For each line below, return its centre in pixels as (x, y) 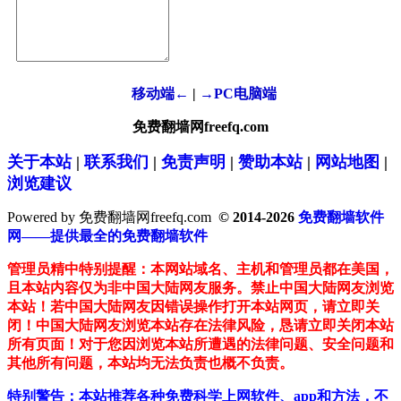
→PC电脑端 (238, 94)
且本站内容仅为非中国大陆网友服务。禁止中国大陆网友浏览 (200, 288)
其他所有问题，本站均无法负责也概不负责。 (150, 363)
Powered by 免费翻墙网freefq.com (109, 218)
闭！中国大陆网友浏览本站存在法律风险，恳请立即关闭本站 (200, 326)
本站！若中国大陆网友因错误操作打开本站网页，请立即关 (193, 307)
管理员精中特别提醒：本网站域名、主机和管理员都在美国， (200, 269)
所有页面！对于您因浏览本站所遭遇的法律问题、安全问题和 (200, 345)
